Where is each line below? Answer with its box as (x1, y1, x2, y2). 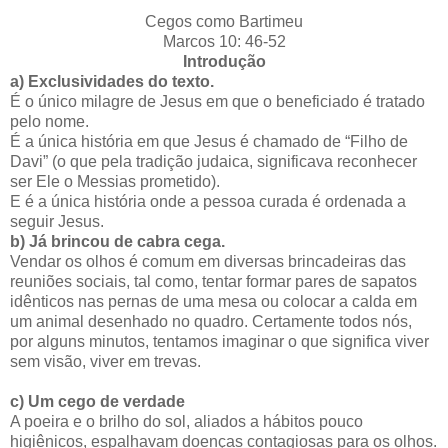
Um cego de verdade (28, 393, 185, 411)
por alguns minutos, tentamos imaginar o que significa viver (10, 333, 429, 351)
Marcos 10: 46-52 (162, 33, 286, 51)
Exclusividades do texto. (28, 73, 214, 91)
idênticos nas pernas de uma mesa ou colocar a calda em (10, 293, 417, 311)
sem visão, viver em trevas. (10, 353, 201, 371)
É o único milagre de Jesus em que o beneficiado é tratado (10, 93, 425, 111)
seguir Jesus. (10, 213, 104, 231)
